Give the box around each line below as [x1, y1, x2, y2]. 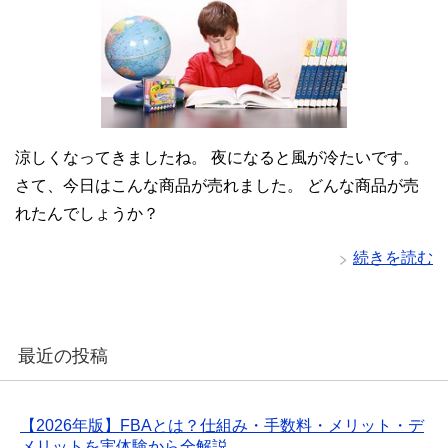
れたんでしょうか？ [15, 205, 159, 223]
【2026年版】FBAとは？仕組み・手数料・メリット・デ [20, 417, 424, 435]
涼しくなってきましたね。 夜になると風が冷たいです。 [15, 149, 419, 167]
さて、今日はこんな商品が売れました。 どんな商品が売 [15, 177, 419, 195]
